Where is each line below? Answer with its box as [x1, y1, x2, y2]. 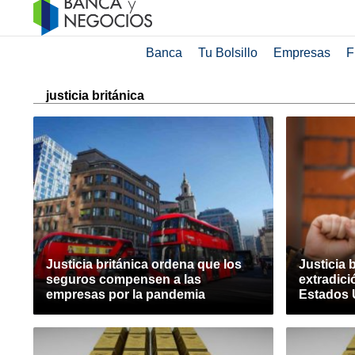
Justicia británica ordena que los [46, 258, 242, 271]
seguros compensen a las [46, 273, 201, 286]
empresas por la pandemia [46, 288, 205, 301]
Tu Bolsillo [197, 46, 258, 59]
